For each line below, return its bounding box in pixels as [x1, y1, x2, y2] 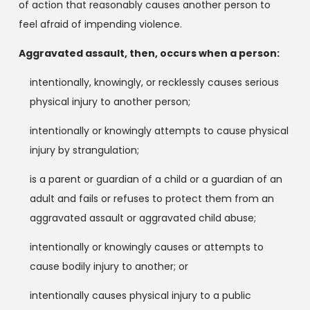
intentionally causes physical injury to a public [29, 288, 251, 302]
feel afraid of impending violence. [18, 17, 182, 31]
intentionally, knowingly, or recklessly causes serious [29, 75, 279, 89]
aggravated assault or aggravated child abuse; [29, 210, 256, 225]
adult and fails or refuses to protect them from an [29, 191, 274, 206]
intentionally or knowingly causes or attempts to [29, 239, 264, 254]
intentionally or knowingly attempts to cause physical [29, 123, 289, 138]
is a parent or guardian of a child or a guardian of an [29, 172, 282, 186]
